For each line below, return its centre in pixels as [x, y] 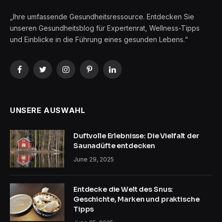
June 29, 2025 [94, 160]
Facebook [35, 74]
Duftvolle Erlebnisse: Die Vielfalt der [136, 136]
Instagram [81, 74]
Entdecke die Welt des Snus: [123, 190]
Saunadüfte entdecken [114, 146]
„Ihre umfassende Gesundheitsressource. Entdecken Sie [102, 17]
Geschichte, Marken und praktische [137, 199]
